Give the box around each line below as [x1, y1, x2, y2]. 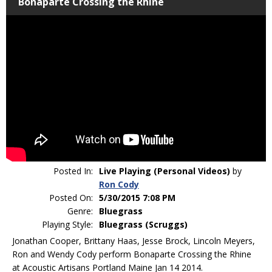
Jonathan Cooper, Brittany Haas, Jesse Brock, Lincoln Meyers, [12, 234, 255, 246]
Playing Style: [41, 218, 93, 230]
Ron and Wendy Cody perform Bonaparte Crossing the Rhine [12, 248, 251, 260]
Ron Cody [98, 178, 139, 190]
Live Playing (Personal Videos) [98, 165, 230, 177]
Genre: [67, 205, 93, 217]
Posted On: [49, 191, 93, 203]
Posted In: [53, 165, 93, 177]
